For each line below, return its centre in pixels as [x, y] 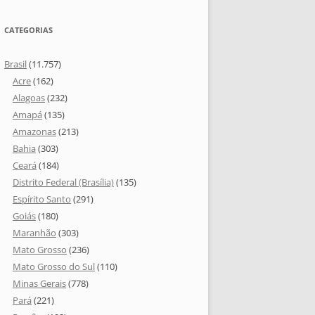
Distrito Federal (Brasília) [63, 182]
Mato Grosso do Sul [54, 267]
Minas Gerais [39, 284]
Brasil [15, 64]
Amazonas [34, 132]
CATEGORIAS [28, 30]
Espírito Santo [42, 199]
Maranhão [34, 233]
